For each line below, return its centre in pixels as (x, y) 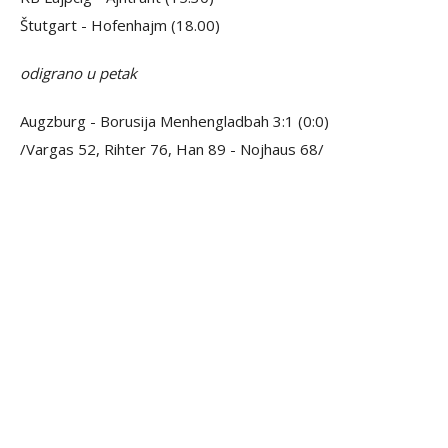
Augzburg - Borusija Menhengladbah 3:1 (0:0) (174, 120)
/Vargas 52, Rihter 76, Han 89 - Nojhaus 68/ (172, 148)
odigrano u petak (78, 72)
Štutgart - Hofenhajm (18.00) (120, 24)
